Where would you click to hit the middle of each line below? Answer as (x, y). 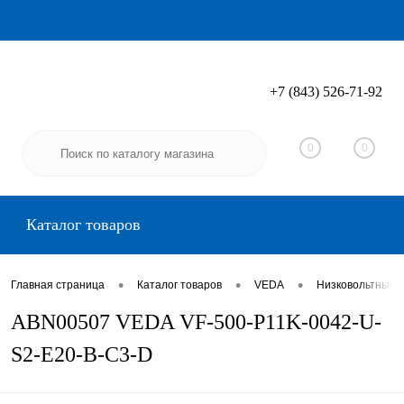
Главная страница (58, 285)
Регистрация (345, 103)
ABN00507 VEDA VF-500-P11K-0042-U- (196, 322)
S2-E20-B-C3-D (82, 354)
